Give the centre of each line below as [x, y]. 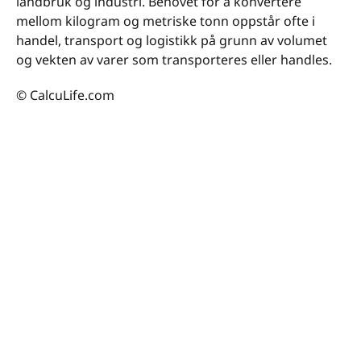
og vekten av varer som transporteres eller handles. [174, 60]
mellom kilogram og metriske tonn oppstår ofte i [166, 21]
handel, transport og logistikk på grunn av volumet [172, 41]
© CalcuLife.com [65, 95]
